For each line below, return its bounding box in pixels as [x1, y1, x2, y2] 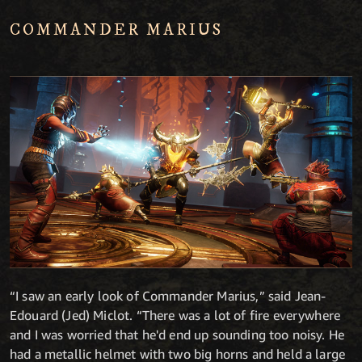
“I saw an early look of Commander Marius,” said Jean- [10, 288, 326, 305]
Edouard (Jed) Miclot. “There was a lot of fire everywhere [10, 307, 341, 324]
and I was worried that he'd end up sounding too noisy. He [10, 326, 345, 343]
